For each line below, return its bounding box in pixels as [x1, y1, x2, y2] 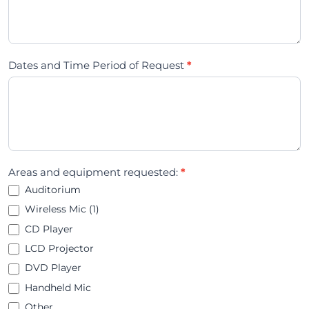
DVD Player [21, 261, 81, 275]
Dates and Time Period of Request [8, 58, 187, 72]
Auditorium [21, 183, 81, 196]
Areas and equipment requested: [8, 165, 181, 179]
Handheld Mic [21, 281, 91, 294]
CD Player [21, 222, 73, 235]
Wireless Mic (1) [21, 203, 99, 216]
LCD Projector [21, 241, 94, 255]
